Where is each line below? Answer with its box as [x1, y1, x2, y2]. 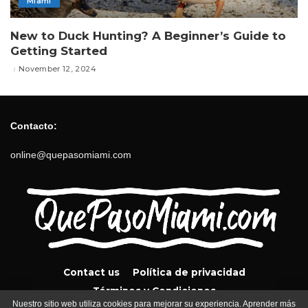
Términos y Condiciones [92, 285, 216, 296]
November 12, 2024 [19, 64, 96, 74]
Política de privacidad [132, 266, 245, 278]
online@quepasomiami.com [10, 149, 131, 160]
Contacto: [10, 120, 57, 131]
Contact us [63, 266, 120, 278]
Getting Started [10, 43, 107, 58]
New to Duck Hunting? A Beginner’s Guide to [10, 28, 286, 43]
